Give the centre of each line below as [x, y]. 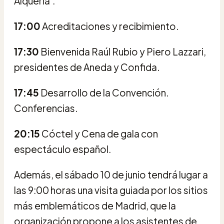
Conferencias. [46, 108]
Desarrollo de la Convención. [104, 92]
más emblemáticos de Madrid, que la [95, 205]
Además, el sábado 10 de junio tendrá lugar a [111, 174]
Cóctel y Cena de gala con [99, 133]
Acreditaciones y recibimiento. [109, 26]
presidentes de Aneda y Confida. [87, 67]
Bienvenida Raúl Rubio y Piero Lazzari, [122, 51]
